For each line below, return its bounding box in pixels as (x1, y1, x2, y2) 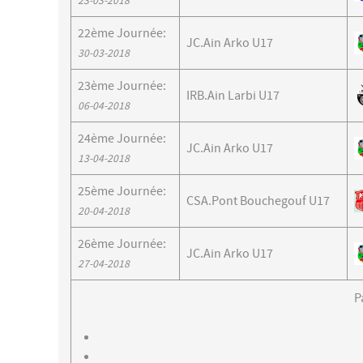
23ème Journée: (78, 78, 166, 93)
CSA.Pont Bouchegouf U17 (186, 193, 330, 208)
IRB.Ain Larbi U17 (186, 88, 280, 103)
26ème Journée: (78, 236, 166, 251)
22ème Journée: (78, 25, 166, 41)
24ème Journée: (78, 130, 166, 146)
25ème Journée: (78, 183, 166, 199)
